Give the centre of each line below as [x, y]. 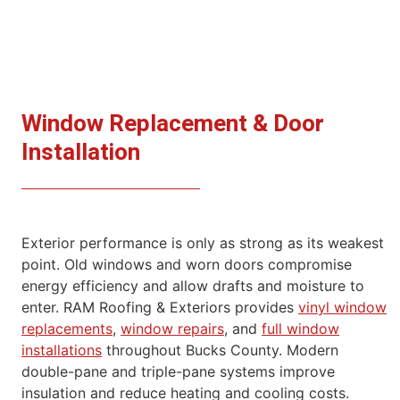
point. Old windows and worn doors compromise [187, 264]
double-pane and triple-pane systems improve [178, 371]
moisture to [325, 285]
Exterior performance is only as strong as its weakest [203, 242]
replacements [67, 328]
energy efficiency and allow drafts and [154, 285]
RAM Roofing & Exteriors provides [181, 307]
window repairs [172, 328]
